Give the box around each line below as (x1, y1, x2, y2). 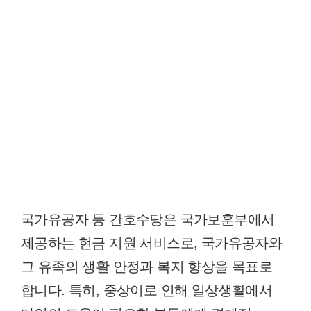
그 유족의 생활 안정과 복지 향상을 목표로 (21, 258, 273, 274)
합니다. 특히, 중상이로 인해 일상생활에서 (21, 282, 273, 298)
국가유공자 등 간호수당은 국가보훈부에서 (21, 211, 275, 227)
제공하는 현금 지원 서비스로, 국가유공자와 (21, 235, 283, 251)
